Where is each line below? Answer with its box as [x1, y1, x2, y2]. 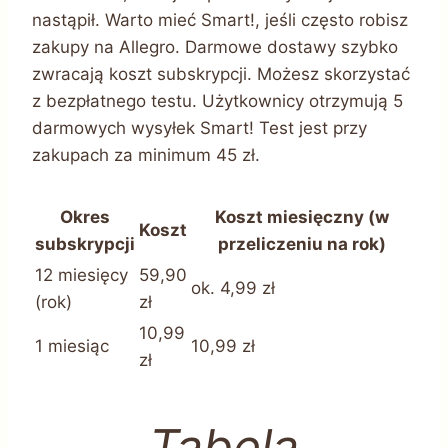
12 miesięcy [35, 264, 128, 285]
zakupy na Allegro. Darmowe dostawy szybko [32, 36, 398, 57]
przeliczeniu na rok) [218, 233, 386, 254]
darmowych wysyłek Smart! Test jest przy [32, 117, 367, 138]
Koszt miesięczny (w [215, 206, 389, 227]
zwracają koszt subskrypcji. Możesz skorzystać [32, 63, 410, 84]
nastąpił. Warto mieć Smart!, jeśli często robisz [32, 9, 408, 30]
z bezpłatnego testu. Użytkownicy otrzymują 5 [32, 90, 403, 111]
